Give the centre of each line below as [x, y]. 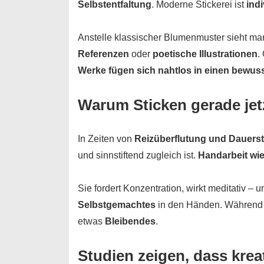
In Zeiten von [106, 138]
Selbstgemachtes [117, 204]
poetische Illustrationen [205, 54]
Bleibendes [130, 221]
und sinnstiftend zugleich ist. [138, 155]
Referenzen [103, 54]
